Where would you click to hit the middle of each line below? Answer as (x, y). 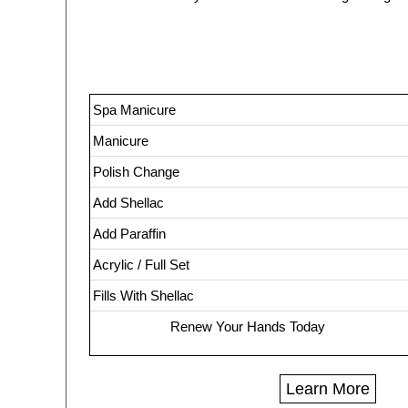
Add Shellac (128, 203)
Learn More (328, 389)
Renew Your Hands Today (248, 326)
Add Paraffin (129, 234)
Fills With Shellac (143, 296)
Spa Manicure (134, 110)
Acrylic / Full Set (141, 265)
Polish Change (136, 172)
